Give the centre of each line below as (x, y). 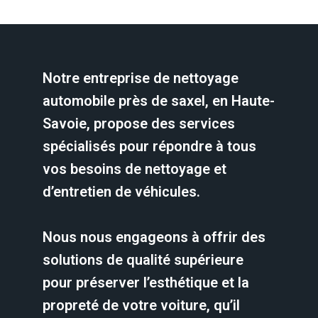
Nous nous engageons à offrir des (154, 237)
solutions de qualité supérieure (143, 260)
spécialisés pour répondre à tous (149, 146)
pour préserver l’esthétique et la (146, 283)
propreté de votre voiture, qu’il (141, 305)
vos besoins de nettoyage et (135, 169)
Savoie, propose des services (139, 124)
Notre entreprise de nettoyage (141, 78)
